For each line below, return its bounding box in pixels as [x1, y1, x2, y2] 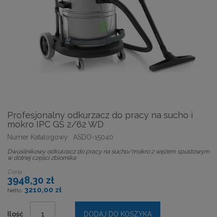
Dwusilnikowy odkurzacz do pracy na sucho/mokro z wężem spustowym [7, 147, 210, 155]
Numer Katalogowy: [7, 133, 69, 141]
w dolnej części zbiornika [7, 154, 76, 161]
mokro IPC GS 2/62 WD [7, 119, 104, 129]
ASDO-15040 [73, 133, 113, 141]
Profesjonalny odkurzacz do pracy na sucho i [7, 109, 193, 120]
